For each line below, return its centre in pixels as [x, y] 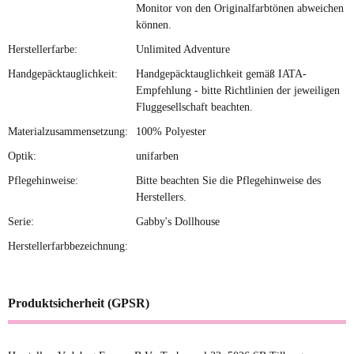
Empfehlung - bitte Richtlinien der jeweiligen [238, 91]
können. [154, 25]
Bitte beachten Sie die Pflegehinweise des [228, 181]
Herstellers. [161, 198]
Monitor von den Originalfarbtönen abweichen [240, 9]
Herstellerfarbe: [43, 50]
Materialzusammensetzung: [68, 132]
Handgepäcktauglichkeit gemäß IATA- [221, 74]
